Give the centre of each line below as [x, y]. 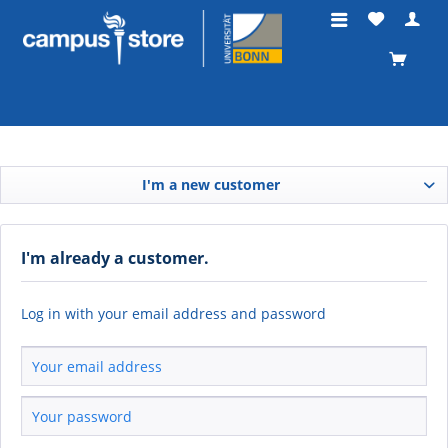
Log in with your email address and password [173, 313]
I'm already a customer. [115, 258]
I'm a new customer [211, 184]
